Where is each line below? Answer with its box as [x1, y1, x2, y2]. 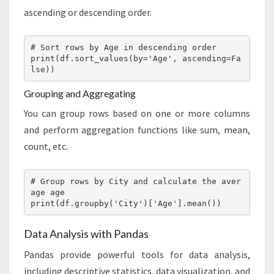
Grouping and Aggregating [24, 87, 136, 100]
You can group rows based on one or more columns [24, 107, 250, 120]
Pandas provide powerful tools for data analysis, [24, 248, 250, 261]
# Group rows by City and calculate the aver [30, 176, 241, 186]
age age [30, 187, 65, 197]
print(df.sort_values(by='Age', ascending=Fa [30, 53, 241, 63]
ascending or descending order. [24, 6, 152, 19]
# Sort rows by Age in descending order [30, 42, 217, 52]
